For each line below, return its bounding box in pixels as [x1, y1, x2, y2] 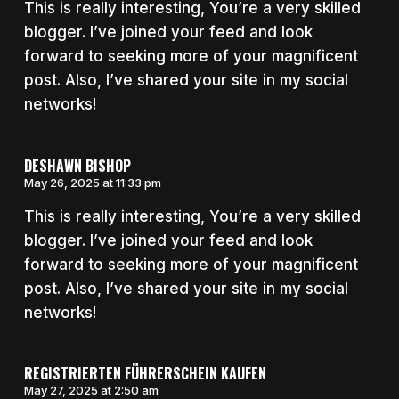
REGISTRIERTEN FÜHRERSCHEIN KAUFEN [23, 362, 266, 385]
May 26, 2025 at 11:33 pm [23, 175, 161, 190]
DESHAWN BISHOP [23, 154, 131, 176]
